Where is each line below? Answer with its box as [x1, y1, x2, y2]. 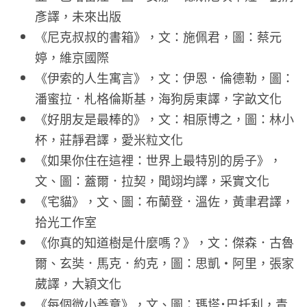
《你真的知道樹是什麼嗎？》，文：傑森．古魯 [35, 233, 294, 251]
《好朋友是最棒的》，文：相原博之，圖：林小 [35, 110, 294, 128]
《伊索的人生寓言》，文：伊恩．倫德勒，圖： [35, 69, 294, 87]
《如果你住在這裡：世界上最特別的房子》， [35, 151, 282, 169]
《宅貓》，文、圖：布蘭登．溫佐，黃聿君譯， [35, 192, 294, 210]
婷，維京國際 [35, 48, 109, 66]
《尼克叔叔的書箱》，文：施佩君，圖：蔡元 [35, 27, 282, 46]
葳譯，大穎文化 [35, 274, 121, 293]
